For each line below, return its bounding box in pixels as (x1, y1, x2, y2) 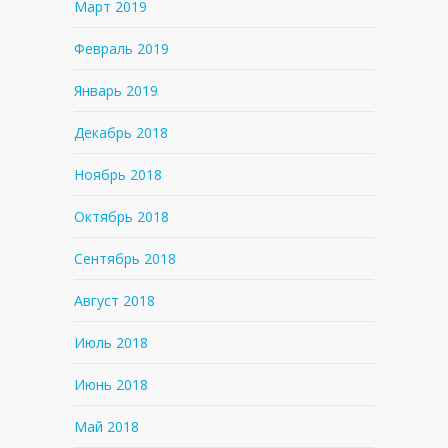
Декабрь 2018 (74, 123, 168, 142)
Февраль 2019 (74, 39, 169, 58)
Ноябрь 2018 (74, 165, 162, 184)
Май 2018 (74, 417, 139, 436)
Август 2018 (74, 291, 155, 310)
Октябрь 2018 (74, 207, 169, 226)
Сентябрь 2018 (74, 249, 176, 268)
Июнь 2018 (74, 375, 148, 394)
